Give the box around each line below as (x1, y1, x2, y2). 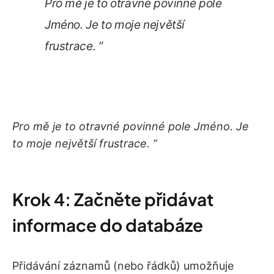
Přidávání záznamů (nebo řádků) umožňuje (12, 259, 234, 272)
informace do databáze (12, 213, 203, 235)
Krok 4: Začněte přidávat (12, 188, 213, 210)
